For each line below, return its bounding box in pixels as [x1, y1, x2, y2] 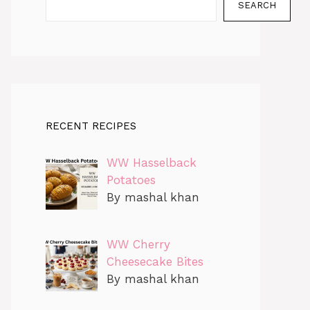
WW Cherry [106, 237, 170, 252]
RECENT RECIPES [46, 120, 136, 132]
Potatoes [106, 173, 156, 187]
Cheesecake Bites [106, 255, 203, 269]
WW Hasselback [106, 156, 197, 170]
